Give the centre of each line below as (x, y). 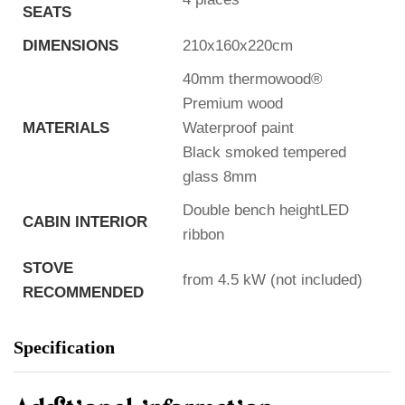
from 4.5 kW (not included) (273, 279)
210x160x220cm (238, 45)
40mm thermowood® (253, 79)
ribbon (203, 234)
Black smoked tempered (264, 152)
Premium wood (233, 103)
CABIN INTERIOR (85, 221)
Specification (64, 347)
